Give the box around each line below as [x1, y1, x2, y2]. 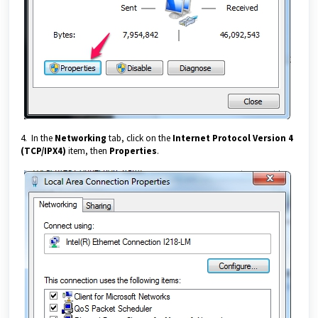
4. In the [21, 132, 53, 145]
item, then [66, 145, 109, 158]
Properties [109, 145, 157, 158]
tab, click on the [106, 132, 170, 145]
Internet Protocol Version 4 [170, 132, 293, 145]
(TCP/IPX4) [21, 145, 66, 158]
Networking [53, 132, 106, 145]
